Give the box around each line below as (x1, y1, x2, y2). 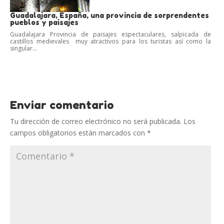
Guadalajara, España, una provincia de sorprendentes (10, 10, 209, 19)
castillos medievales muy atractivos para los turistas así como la (10, 36, 211, 45)
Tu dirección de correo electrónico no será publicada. (10, 116, 181, 126)
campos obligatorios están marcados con (10, 127, 147, 137)
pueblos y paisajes (10, 17, 78, 26)
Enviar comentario (10, 98, 114, 111)
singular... (10, 43, 37, 52)
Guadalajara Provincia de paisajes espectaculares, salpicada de (10, 29, 211, 38)
